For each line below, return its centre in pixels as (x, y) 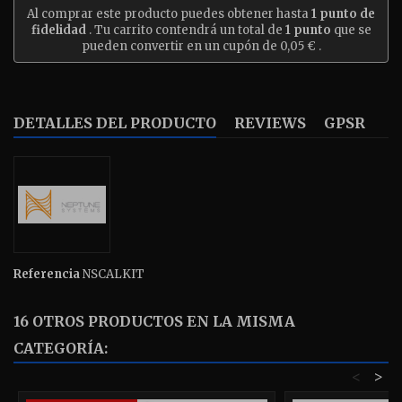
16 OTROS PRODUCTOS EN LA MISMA (154, 321)
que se (351, 30)
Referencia (47, 274)
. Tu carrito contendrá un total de (185, 30)
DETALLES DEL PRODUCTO (115, 123)
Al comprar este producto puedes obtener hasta (169, 14)
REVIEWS (270, 123)
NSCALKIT (114, 274)
